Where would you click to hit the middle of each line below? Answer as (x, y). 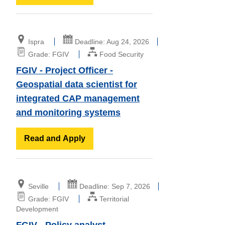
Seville (38, 186)
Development (37, 209)
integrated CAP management (78, 98)
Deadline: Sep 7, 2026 (114, 186)
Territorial (113, 199)
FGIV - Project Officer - (65, 70)
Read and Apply (55, 138)
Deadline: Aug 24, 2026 (111, 41)
